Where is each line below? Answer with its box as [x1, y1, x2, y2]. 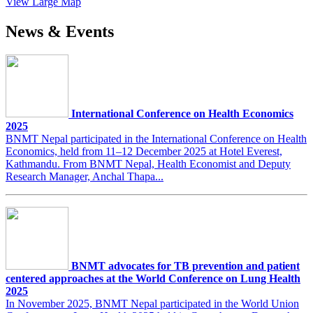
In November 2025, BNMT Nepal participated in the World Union [6, 298, 299, 310]
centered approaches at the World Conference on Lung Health [6, 272, 300, 285]
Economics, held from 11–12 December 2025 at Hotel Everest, [6, 145, 282, 158]
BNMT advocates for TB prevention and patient [71, 260, 300, 272]
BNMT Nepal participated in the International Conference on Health [6, 133, 307, 145]
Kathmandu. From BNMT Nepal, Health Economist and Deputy [6, 158, 291, 170]
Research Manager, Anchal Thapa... [6, 170, 163, 183]
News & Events [6, 22, 114, 41]
